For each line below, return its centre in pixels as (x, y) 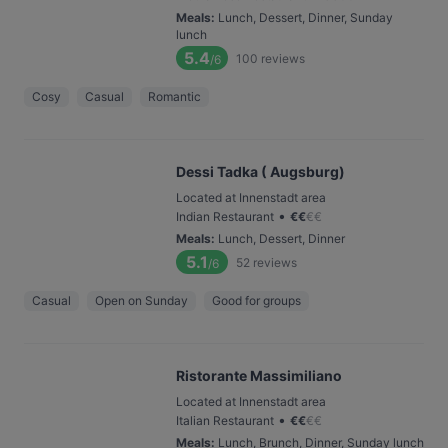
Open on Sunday (141, 300)
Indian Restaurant (225, 216)
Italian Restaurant (225, 420)
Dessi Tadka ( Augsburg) (260, 171)
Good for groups (256, 300)
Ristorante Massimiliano (259, 375)
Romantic (174, 96)
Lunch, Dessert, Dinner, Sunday (305, 17)
